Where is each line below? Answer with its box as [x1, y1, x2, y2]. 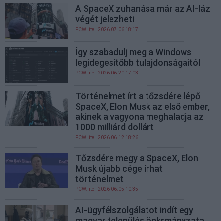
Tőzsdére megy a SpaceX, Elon [75, 152, 199, 163]
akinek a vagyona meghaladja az [75, 111, 204, 122]
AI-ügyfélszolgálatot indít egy [75, 204, 194, 215]
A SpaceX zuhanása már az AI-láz [75, 3, 211, 14]
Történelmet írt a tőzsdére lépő [75, 90, 201, 101]
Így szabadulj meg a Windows [75, 47, 192, 58]
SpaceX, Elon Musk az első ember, [75, 101, 210, 111]
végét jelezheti [75, 14, 135, 25]
